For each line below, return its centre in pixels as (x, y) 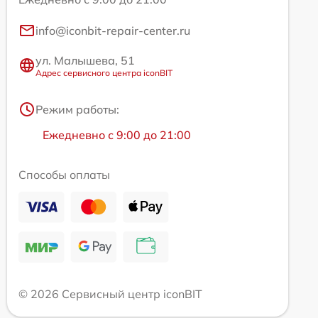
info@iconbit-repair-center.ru (113, 30)
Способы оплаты (64, 174)
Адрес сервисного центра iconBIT (104, 72)
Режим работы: (77, 109)
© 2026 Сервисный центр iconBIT (110, 294)
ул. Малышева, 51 (85, 60)
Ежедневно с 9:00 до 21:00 (117, 135)
